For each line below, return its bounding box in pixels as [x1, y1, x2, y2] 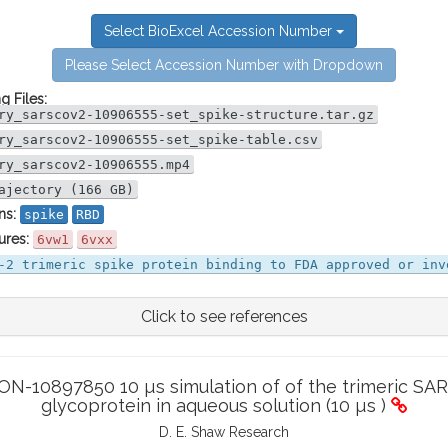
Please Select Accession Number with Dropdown [65, 57, 383, 73]
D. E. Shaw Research [159, 424, 289, 440]
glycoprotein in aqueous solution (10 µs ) [40, 395, 391, 416]
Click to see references [140, 307, 308, 326]
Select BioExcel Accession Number [104, 23, 336, 39]
